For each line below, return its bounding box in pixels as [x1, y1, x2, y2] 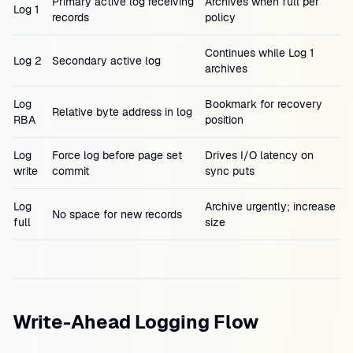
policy [205, 10, 236, 24]
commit [52, 164, 89, 178]
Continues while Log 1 [205, 46, 314, 60]
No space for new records [52, 207, 182, 221]
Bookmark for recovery [205, 97, 322, 111]
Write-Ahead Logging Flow [13, 310, 258, 334]
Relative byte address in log [52, 105, 192, 119]
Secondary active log [52, 54, 161, 68]
